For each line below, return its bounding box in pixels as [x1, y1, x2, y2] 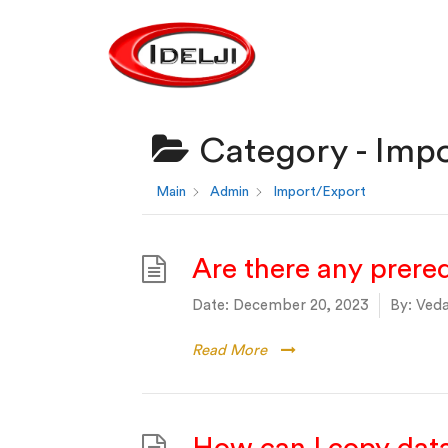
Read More [192, 343, 267, 358]
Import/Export [273, 185, 366, 199]
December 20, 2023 [233, 298, 369, 313]
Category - [199, 134, 366, 169]
